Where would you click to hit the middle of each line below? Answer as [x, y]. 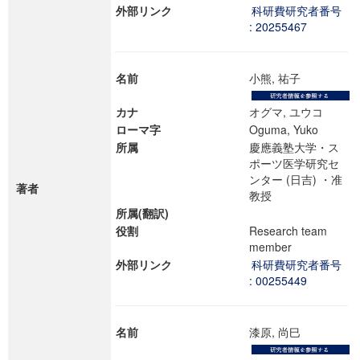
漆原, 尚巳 [282, 332]
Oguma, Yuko [291, 129]
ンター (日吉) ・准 [296, 179]
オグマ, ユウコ [293, 112]
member [278, 247]
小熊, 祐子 [282, 78]
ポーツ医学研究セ [294, 163]
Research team [288, 231]
